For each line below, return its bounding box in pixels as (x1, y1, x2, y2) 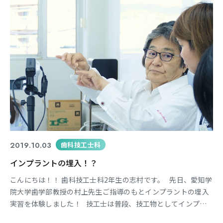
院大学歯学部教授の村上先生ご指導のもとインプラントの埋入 (10, 187, 209, 197)
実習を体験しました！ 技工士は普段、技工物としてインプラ (10, 199, 207, 209)
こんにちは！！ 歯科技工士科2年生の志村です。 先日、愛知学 (10, 175, 212, 185)
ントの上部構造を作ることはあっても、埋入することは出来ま (10, 211, 209, 221)
